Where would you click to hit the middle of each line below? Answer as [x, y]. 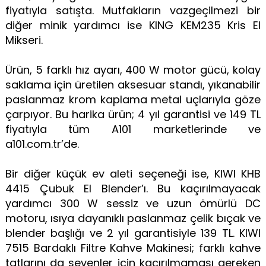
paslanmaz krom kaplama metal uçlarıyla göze [133, 99]
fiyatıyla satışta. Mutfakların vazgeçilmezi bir [133, 10]
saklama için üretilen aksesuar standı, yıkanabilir [133, 84]
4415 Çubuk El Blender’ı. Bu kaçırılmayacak [133, 188]
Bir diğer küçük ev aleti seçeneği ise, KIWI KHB [133, 173]
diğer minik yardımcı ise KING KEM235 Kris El [133, 25]
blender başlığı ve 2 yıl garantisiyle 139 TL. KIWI [133, 233]
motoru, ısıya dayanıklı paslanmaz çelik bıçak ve [133, 218]
